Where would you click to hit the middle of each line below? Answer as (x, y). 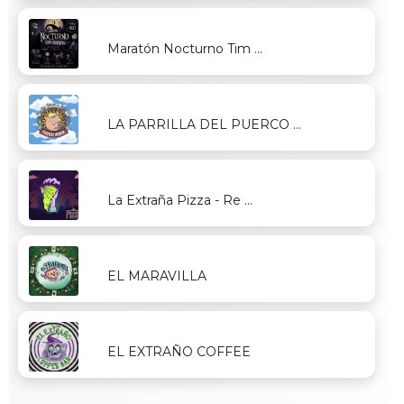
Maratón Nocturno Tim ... (184, 48)
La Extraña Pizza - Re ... (179, 200)
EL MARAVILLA (156, 275)
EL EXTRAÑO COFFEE (179, 351)
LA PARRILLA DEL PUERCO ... (204, 124)
